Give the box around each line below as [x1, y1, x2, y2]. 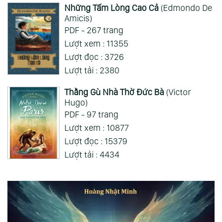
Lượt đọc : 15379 [64, 136, 127, 147]
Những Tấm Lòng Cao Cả [64, 2, 159, 13]
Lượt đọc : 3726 [64, 52, 124, 62]
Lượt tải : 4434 [64, 149, 119, 160]
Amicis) [64, 13, 92, 24]
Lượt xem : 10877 [64, 122, 129, 133]
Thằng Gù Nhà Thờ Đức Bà [64, 87, 164, 98]
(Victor [164, 87, 191, 98]
